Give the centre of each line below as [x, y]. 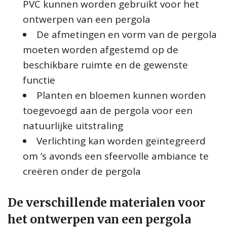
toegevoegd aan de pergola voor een [108, 110]
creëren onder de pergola [82, 171]
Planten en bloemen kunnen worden [121, 95]
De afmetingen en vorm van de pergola [127, 34]
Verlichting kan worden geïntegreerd [121, 141]
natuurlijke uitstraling [73, 125]
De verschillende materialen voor [106, 202]
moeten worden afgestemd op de [101, 49]
